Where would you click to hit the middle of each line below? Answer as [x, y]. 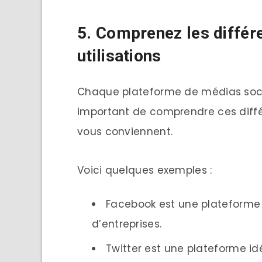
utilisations [119, 56]
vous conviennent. [125, 132]
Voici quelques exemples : [145, 170]
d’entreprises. [127, 224]
